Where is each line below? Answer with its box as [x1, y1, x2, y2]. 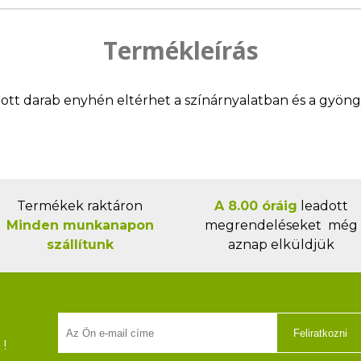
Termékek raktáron [17, 198, 143, 214]
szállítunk [46, 237, 114, 252]
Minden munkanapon [6, 218, 154, 233]
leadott [297, 198, 348, 214]
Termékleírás [102, 34, 259, 67]
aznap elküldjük [228, 237, 334, 252]
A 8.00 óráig [214, 198, 297, 214]
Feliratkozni [293, 326, 347, 339]
